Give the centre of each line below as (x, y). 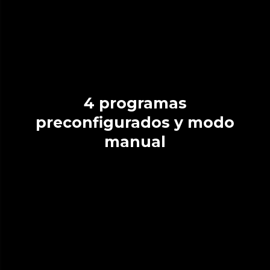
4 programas (89, 103)
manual (135, 141)
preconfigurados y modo (135, 122)
